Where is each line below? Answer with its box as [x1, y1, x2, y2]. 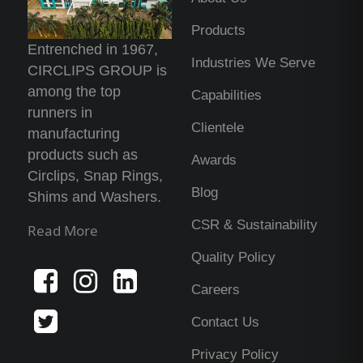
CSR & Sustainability [191, 217, 318, 233]
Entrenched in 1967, [28, 41, 159, 58]
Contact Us [191, 314, 259, 331]
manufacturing [28, 126, 121, 143]
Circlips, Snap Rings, [28, 168, 164, 185]
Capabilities [191, 88, 262, 104]
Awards [191, 152, 237, 169]
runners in [28, 105, 93, 122]
